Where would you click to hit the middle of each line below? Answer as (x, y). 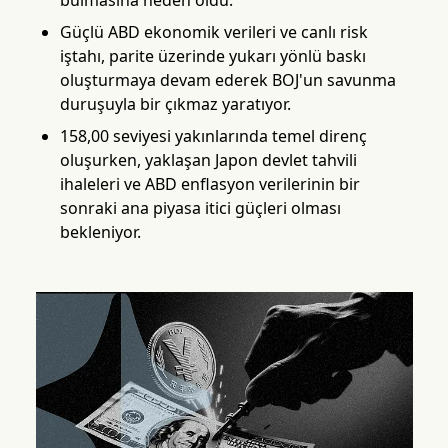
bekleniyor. (100, 232)
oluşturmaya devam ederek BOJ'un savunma (227, 80)
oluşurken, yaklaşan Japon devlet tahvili (208, 160)
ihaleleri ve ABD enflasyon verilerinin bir (209, 184)
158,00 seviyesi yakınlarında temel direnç (213, 136)
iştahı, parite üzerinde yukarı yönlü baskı (212, 56)
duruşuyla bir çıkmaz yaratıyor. (175, 104)
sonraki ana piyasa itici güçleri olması (200, 208)
